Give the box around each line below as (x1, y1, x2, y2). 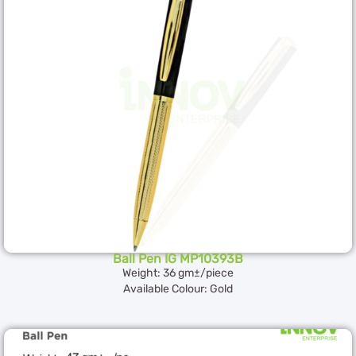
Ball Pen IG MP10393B (113, 250, 243, 266)
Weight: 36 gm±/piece (122, 265, 234, 280)
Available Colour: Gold (123, 281, 233, 296)
